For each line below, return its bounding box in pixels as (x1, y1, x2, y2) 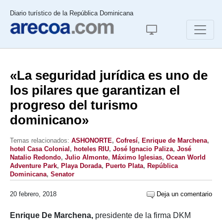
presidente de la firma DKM (95, 211, 191, 220)
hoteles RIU (74, 145, 109, 153)
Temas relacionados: (10, 137, 71, 144)
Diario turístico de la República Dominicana (10, 9, 133, 17)
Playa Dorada (61, 162, 102, 169)
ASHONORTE (71, 137, 112, 144)
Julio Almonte (65, 154, 108, 161)
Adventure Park (10, 162, 57, 169)
